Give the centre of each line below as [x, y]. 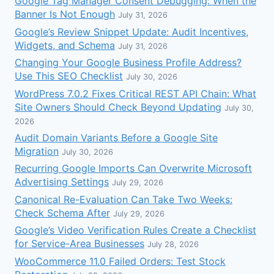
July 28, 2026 [173, 245]
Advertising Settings [62, 182]
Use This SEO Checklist [69, 76]
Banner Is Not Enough [65, 14]
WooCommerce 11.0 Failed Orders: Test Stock [120, 261]
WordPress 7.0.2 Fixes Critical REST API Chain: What [135, 93]
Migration [37, 151]
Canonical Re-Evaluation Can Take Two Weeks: [124, 199]
